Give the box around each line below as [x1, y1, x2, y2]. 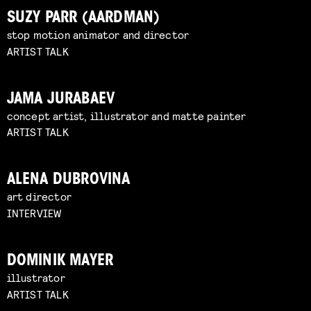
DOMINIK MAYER [6, 253, 114, 270]
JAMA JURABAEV [6, 91, 115, 108]
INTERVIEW [6, 206, 62, 220]
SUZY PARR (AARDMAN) [6, 10, 160, 26]
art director [6, 190, 72, 203]
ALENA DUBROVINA [6, 172, 131, 189]
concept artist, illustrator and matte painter [6, 108, 246, 122]
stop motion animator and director [6, 27, 190, 41]
